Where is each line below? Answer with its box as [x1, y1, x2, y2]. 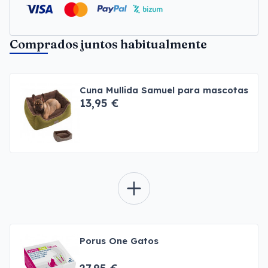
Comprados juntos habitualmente [10, 36, 207, 51]
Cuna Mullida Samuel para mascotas [80, 84, 248, 96]
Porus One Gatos [80, 235, 159, 246]
